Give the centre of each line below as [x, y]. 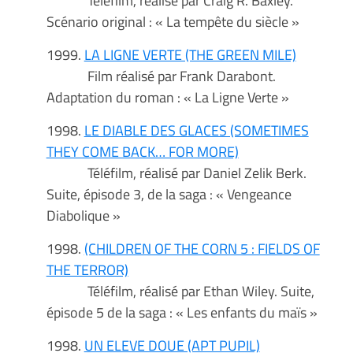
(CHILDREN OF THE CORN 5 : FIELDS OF [202, 249]
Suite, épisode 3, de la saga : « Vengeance [169, 194]
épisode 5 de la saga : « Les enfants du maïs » [182, 312]
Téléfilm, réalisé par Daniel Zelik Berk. [176, 173]
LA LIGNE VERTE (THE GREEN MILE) [190, 55]
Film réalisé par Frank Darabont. [161, 76]
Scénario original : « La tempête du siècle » [173, 22]
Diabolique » [83, 216]
